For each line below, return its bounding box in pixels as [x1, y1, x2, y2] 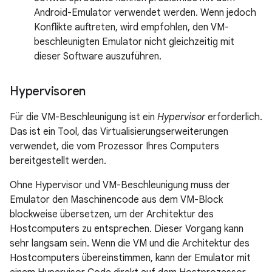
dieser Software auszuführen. [34, 50, 161, 63]
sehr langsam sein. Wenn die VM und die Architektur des [10, 237, 250, 250]
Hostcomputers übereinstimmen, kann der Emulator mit [10, 252, 251, 264]
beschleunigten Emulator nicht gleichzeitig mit [34, 36, 234, 48]
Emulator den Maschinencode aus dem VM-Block [10, 194, 223, 206]
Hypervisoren [10, 84, 86, 99]
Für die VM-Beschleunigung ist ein [10, 111, 157, 123]
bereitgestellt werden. [10, 155, 106, 167]
